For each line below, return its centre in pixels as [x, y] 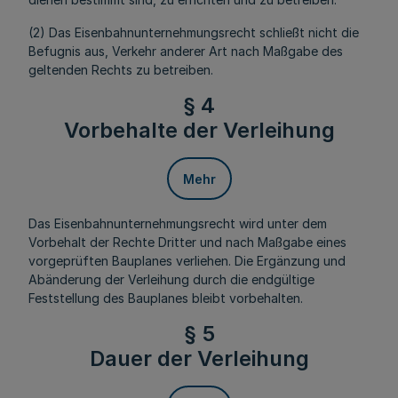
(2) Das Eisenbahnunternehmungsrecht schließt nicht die [194, 32]
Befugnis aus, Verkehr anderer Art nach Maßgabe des [186, 51]
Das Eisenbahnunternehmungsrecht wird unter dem [178, 223]
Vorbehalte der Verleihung [199, 130]
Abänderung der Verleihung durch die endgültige [171, 279]
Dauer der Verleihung [199, 358]
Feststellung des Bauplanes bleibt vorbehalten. [166, 298]
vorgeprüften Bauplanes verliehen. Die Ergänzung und [187, 261]
